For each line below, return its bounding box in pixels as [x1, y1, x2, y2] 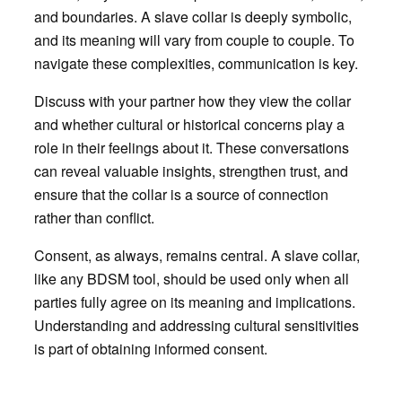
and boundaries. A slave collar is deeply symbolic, [33, 6, 352, 28]
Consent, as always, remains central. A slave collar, [33, 245, 360, 267]
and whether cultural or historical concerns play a [33, 114, 345, 135]
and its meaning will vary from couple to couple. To [33, 30, 354, 51]
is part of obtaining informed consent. [33, 338, 267, 360]
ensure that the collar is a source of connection [33, 184, 328, 205]
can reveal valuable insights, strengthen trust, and [33, 161, 348, 182]
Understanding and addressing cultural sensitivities [33, 315, 359, 336]
